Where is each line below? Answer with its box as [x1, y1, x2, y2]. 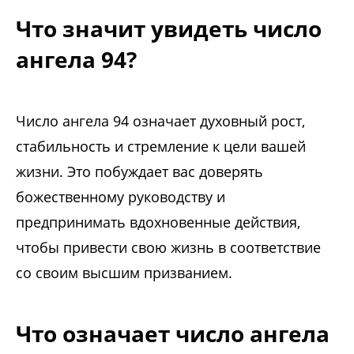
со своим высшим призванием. [16, 263, 232, 283]
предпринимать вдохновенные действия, [16, 213, 300, 232]
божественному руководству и [16, 187, 225, 207]
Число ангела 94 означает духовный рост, [16, 111, 305, 131]
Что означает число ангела [16, 318, 330, 349]
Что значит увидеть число [16, 13, 322, 44]
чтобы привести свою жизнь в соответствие [16, 238, 321, 258]
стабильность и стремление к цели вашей [16, 137, 306, 156]
